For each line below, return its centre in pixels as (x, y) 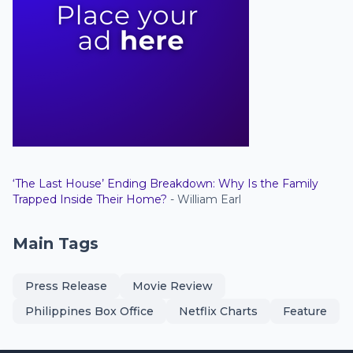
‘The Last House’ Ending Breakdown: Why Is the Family (165, 184)
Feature (305, 311)
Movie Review (173, 286)
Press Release (66, 286)
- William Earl (204, 199)
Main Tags (56, 243)
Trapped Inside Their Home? (90, 199)
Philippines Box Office (89, 311)
